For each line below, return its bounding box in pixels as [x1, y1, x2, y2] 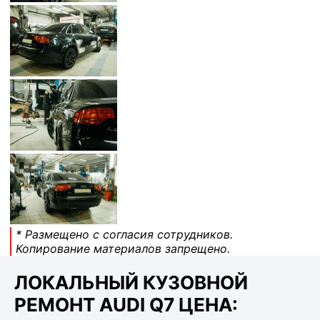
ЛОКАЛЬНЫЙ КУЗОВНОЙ [14, 271, 248, 294]
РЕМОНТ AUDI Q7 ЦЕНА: [14, 293, 238, 316]
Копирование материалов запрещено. [16, 241, 230, 256]
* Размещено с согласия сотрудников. [16, 227, 233, 242]
